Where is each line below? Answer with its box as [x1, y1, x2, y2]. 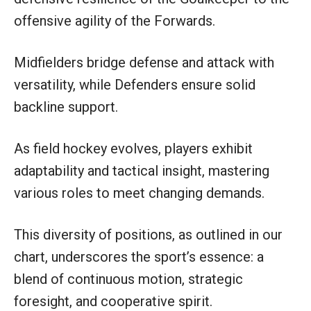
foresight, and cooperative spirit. [14, 292, 212, 310]
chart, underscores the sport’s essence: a [14, 248, 264, 265]
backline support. [14, 98, 118, 115]
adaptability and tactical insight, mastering [14, 162, 269, 179]
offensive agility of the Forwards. [14, 12, 215, 29]
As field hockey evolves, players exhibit [14, 140, 253, 157]
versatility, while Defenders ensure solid [14, 76, 255, 93]
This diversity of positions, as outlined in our [14, 226, 283, 243]
